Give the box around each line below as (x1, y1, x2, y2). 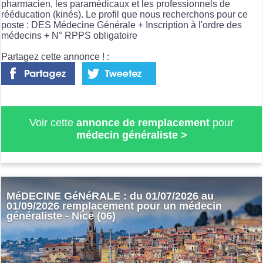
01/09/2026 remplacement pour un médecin (6, 200, 222, 213)
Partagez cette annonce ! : (1, 51, 109, 62)
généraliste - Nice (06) (6, 210, 116, 222)
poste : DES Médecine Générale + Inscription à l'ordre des (1, 19, 242, 30)
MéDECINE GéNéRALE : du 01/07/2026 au (6, 190, 214, 203)
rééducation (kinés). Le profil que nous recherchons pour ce (1, 9, 248, 19)
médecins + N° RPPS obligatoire (1, 30, 137, 41)
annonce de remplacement (76, 116, 210, 129)
